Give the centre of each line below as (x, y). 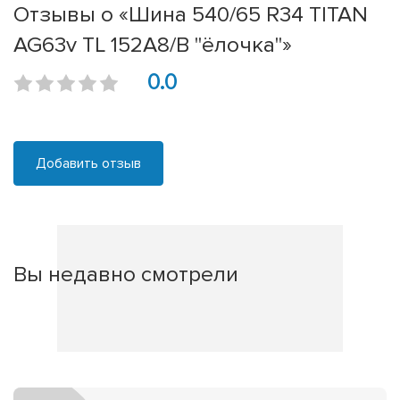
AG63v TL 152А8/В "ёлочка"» (153, 45)
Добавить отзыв (88, 164)
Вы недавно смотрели (126, 275)
